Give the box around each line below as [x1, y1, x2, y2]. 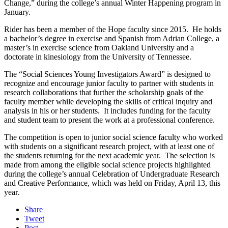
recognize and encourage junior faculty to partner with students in [4, 79, 214, 88]
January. [4, 8, 31, 17]
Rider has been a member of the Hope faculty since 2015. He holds [4, 25, 221, 34]
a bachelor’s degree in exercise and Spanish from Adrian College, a [4, 34, 219, 43]
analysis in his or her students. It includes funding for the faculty [4, 106, 211, 116]
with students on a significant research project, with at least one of [4, 142, 214, 151]
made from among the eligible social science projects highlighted [4, 160, 211, 169]
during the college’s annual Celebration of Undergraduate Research [4, 169, 219, 179]
